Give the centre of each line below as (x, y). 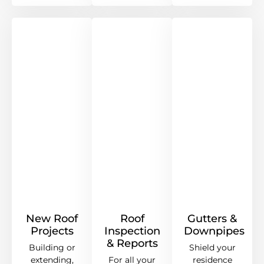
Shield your (212, 248)
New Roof (52, 219)
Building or (52, 248)
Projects (52, 231)
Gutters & (212, 219)
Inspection (132, 231)
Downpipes (214, 231)
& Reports (132, 244)
